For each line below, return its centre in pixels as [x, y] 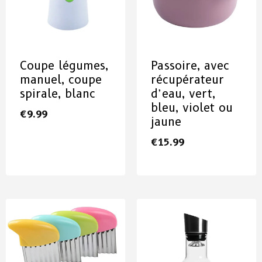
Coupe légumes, [64, 65]
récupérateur [187, 79]
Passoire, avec [190, 65]
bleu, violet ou [192, 107]
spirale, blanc [58, 93]
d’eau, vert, [183, 93]
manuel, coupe [61, 79]
